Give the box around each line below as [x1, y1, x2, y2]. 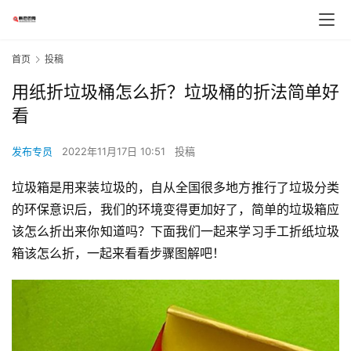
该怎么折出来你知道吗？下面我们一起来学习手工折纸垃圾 [12, 223, 339, 240]
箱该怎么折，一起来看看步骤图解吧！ [12, 245, 225, 262]
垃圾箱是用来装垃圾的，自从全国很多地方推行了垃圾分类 [12, 179, 339, 196]
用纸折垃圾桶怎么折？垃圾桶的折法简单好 [12, 81, 339, 103]
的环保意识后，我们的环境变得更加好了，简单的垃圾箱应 [12, 201, 339, 218]
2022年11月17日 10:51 [62, 145, 168, 158]
